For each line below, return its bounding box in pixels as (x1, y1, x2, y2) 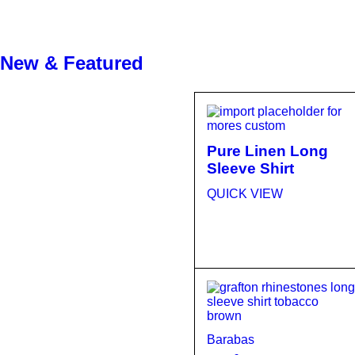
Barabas (207, 333, 254, 346)
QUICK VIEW (207, 187, 283, 200)
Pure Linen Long (207, 143, 328, 159)
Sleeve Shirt (207, 160, 294, 177)
